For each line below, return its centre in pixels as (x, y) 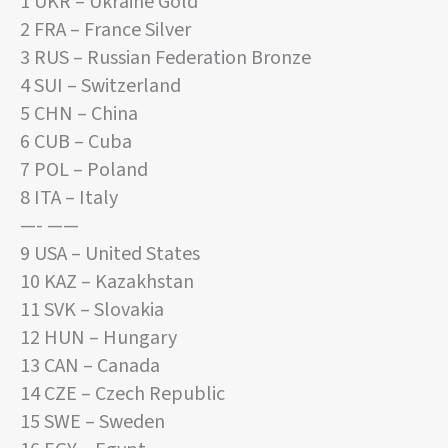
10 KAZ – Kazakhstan (107, 282)
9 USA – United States (110, 254)
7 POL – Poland (84, 170)
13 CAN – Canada (90, 366)
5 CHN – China (79, 114)
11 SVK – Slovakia (92, 310)
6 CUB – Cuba (76, 142)
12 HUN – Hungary (98, 338)
